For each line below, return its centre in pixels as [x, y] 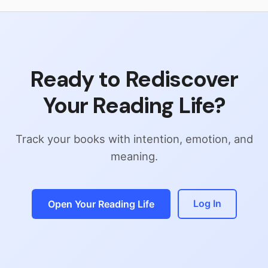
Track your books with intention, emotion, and [134, 139]
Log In [207, 204]
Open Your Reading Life [101, 204]
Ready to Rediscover [134, 79]
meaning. [134, 156]
